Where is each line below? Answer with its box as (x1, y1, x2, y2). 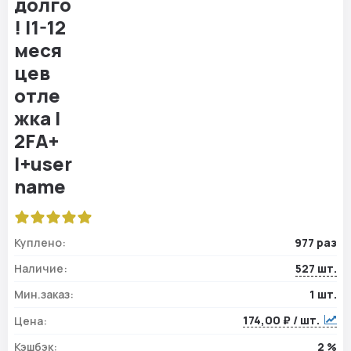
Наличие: (14, 261, 67, 277)
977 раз (295, 235, 337, 251)
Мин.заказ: (14, 287, 74, 302)
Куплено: (14, 235, 66, 251)
